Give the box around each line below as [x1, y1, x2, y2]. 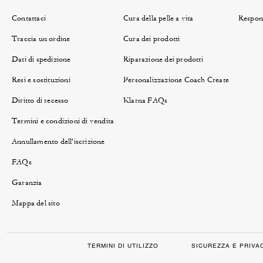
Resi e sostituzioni [11, 75, 70, 85]
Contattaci [11, 14, 46, 23]
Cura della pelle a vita [123, 14, 194, 23]
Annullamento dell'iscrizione [11, 137, 105, 146]
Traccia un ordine [11, 34, 70, 43]
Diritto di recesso [11, 96, 69, 105]
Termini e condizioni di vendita [11, 116, 114, 126]
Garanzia [11, 178, 42, 187]
